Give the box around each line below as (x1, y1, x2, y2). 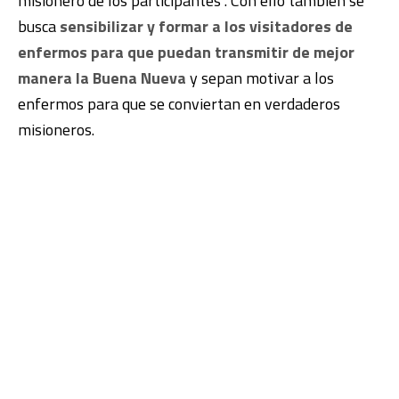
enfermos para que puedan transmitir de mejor (18, 40, 354, 65)
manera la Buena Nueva (18, 66, 186, 91)
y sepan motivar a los (186, 66, 334, 91)
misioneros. (18, 118, 94, 142)
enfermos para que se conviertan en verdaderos (18, 92, 340, 117)
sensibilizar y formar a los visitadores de (56, 14, 353, 39)
